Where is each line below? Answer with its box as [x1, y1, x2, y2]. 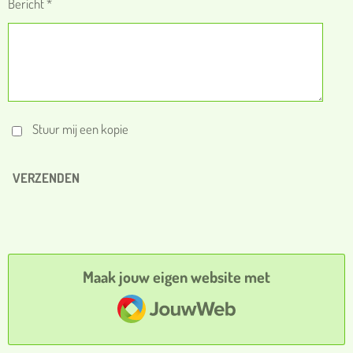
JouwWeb [117, 285, 181, 307]
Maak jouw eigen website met [83, 266, 270, 288]
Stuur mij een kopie [32, 121, 129, 138]
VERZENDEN [13, 169, 80, 187]
